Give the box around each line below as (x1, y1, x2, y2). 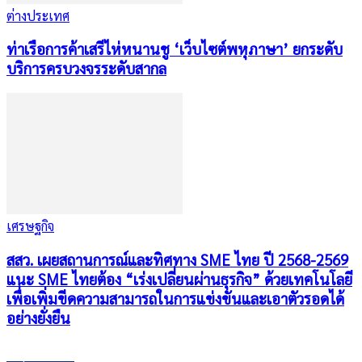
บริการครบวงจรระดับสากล (6, 58, 166, 78)
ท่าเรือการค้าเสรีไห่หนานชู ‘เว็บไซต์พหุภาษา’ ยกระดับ (6, 39, 343, 59)
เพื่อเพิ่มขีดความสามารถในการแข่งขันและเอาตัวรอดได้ (6, 288, 344, 308)
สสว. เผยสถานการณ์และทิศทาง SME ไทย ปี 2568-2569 (6, 249, 348, 269)
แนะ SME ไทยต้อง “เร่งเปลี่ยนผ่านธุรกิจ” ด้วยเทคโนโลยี (6, 268, 352, 288)
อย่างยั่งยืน (6, 307, 70, 327)
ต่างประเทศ (6, 6, 69, 24)
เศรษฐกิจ (6, 217, 54, 234)
